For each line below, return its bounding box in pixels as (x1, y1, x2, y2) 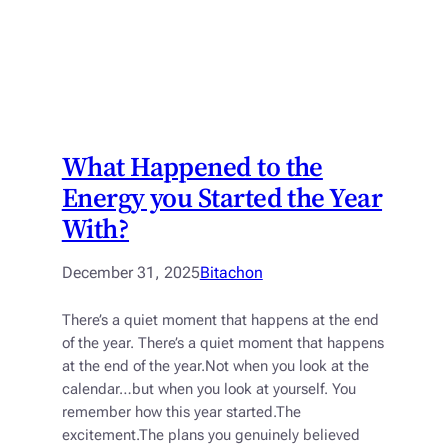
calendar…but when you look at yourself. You (61, 381, 356, 399)
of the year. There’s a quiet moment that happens (61, 335, 384, 353)
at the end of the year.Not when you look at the (61, 358, 369, 376)
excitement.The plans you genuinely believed (61, 427, 360, 445)
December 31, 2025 (61, 263, 200, 283)
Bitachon (199, 263, 263, 283)
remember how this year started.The (61, 404, 301, 422)
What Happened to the (61, 148, 323, 186)
